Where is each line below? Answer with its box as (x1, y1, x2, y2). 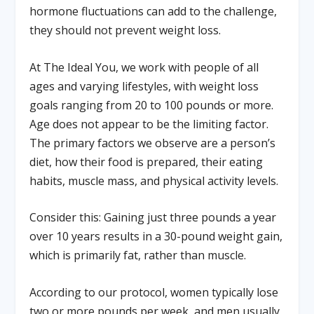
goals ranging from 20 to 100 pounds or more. (29, 97, 274, 113)
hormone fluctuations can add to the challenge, (29, 3, 278, 19)
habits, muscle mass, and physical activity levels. (29, 172, 279, 189)
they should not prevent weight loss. (29, 22, 221, 38)
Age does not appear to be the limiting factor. (29, 116, 269, 132)
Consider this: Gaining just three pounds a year (29, 210, 277, 226)
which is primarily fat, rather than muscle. (29, 247, 247, 264)
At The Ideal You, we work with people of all (29, 59, 259, 75)
